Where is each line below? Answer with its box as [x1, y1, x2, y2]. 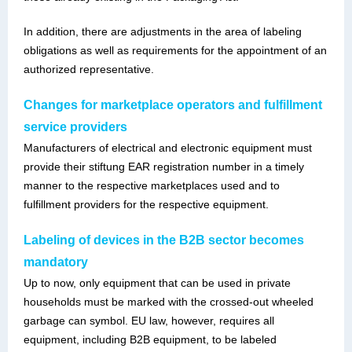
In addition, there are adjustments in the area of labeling [24, 25, 302, 38]
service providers [24, 120, 127, 134]
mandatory [24, 255, 88, 269]
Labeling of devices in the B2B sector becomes [24, 233, 304, 247]
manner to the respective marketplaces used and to [24, 179, 280, 192]
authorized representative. [24, 63, 154, 75]
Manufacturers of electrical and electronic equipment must [24, 141, 312, 154]
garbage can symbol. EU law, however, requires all [24, 314, 274, 327]
